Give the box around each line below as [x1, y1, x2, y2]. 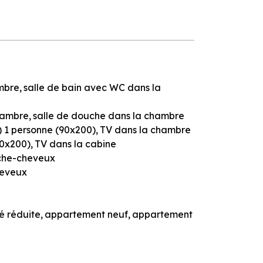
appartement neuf [45, 208, 128, 220]
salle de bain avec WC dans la [23, 81, 161, 93]
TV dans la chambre [100, 123, 191, 136]
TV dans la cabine [35, 137, 116, 150]
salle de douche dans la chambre [33, 109, 184, 122]
